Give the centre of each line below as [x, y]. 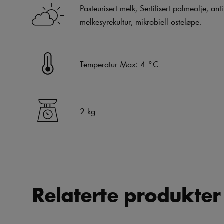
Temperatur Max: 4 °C [119, 64]
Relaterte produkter [126, 194]
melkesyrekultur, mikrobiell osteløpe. [141, 21]
